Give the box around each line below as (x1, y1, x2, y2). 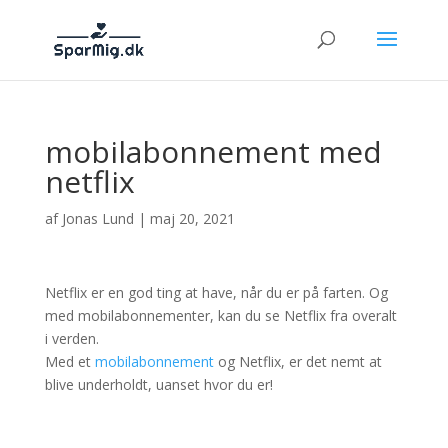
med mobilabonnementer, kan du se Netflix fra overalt (44, 306, 397, 325)
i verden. (44, 329, 99, 348)
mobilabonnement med (44, 131, 382, 172)
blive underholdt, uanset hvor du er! (44, 375, 273, 394)
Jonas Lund (61, 209, 134, 228)
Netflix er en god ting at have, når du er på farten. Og (44, 283, 388, 302)
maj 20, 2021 (149, 209, 235, 228)
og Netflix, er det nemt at (213, 352, 382, 371)
